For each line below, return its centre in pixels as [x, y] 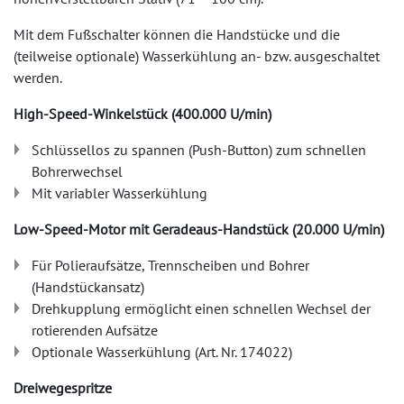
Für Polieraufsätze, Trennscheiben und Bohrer [170, 265]
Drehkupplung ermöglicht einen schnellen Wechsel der [201, 308]
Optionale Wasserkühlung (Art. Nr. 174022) [162, 352]
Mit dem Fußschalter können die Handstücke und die [177, 34]
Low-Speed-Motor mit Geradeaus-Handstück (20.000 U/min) [199, 229]
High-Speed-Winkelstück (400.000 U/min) [142, 114]
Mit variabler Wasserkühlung [119, 193]
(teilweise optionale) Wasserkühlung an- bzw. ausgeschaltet [197, 56]
